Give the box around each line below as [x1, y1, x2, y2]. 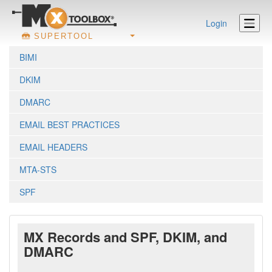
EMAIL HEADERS [19, 141, 87, 153]
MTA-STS [19, 163, 56, 175]
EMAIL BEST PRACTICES [19, 118, 120, 131]
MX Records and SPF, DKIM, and [24, 227, 227, 246]
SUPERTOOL [34, 31, 93, 41]
